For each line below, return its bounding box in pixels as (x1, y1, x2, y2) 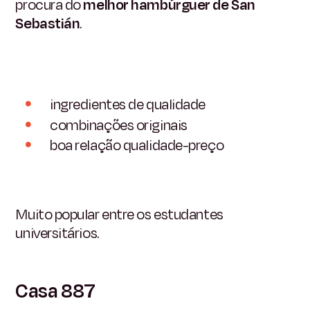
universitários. (15, 223, 99, 244)
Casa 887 (15, 277, 95, 306)
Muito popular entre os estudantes (15, 204, 224, 226)
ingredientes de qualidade (50, 94, 206, 116)
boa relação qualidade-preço (50, 135, 224, 156)
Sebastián (15, 12, 80, 34)
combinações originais (50, 114, 188, 136)
